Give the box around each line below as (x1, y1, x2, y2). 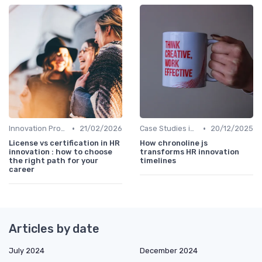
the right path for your (9, 156, 98, 166)
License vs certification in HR (9, 139, 120, 148)
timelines (140, 156, 176, 166)
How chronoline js (140, 139, 208, 148)
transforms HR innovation (140, 147, 239, 157)
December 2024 (140, 246, 198, 256)
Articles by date (9, 222, 99, 236)
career (9, 165, 35, 174)
